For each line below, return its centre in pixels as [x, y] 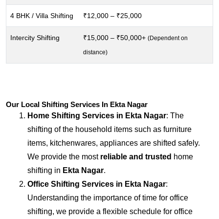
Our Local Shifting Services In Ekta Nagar [77, 104]
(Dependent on [168, 38]
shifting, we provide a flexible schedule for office [110, 211]
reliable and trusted [136, 157]
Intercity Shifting [35, 38]
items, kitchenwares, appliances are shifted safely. [114, 143]
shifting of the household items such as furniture [109, 129]
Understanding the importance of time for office [108, 198]
